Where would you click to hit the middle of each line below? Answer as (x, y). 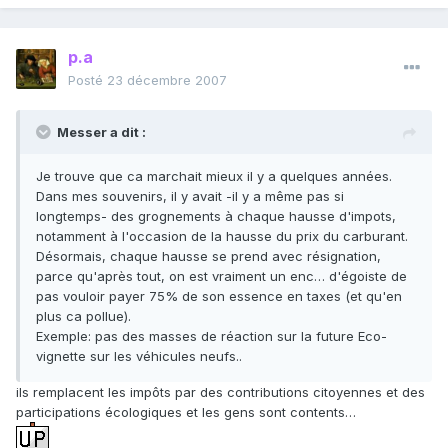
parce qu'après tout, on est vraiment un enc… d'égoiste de (221, 276)
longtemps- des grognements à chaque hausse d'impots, (216, 216)
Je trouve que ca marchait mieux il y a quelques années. (214, 176)
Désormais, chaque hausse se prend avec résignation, (208, 256)
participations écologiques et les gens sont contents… (186, 412)
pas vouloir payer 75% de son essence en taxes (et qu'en (219, 296)
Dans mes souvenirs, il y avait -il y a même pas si (190, 196)
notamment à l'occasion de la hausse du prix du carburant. (222, 236)
